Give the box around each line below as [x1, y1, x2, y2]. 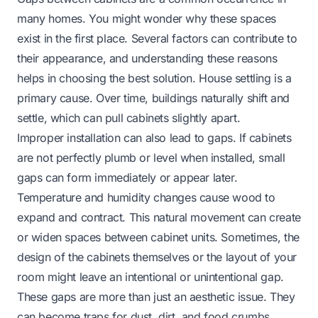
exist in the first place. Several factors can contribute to [17, 31, 297, 45]
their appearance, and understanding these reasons [17, 50, 278, 65]
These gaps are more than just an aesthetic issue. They [17, 289, 295, 304]
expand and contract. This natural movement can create [17, 209, 301, 224]
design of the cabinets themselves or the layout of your [17, 249, 297, 264]
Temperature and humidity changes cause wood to [17, 190, 275, 204]
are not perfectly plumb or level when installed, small [17, 150, 285, 165]
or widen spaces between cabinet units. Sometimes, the [17, 229, 300, 244]
